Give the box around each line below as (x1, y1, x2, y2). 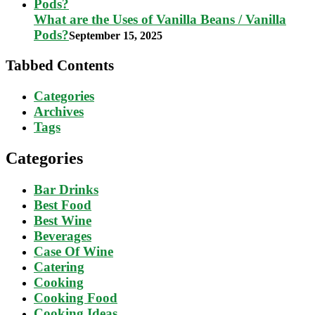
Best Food (34, 197, 91, 212)
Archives (34, 104, 84, 120)
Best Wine (34, 212, 91, 228)
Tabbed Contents (6, 57, 114, 74)
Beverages (34, 228, 91, 243)
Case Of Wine (34, 243, 113, 259)
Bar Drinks (34, 181, 98, 197)
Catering (34, 259, 84, 274)
